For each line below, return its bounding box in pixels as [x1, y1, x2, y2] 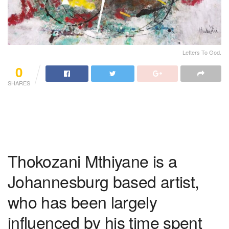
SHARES [8, 78, 30, 87]
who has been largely [8, 190, 157, 214]
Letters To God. [182, 48, 221, 56]
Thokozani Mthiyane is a [8, 149, 177, 173]
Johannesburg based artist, [8, 169, 199, 193]
